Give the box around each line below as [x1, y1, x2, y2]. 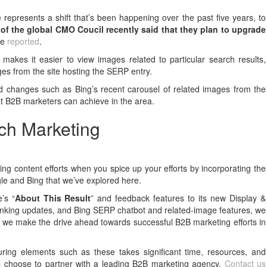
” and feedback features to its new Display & [91, 192, 266, 204]
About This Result [14, 192, 91, 204]
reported [7, 35, 40, 47]
